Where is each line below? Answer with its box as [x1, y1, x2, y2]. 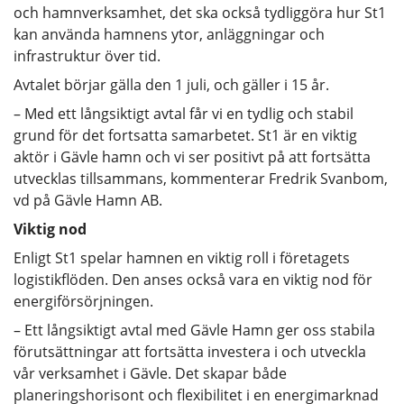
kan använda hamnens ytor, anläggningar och [14, 23, 325, 44]
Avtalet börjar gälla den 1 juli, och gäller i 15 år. [14, 74, 329, 95]
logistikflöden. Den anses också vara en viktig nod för [14, 269, 372, 289]
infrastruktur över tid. [14, 45, 161, 66]
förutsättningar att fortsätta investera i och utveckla [14, 341, 366, 362]
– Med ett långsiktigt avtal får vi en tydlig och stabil [14, 103, 353, 124]
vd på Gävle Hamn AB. [14, 189, 162, 210]
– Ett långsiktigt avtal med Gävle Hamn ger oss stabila [14, 319, 375, 340]
